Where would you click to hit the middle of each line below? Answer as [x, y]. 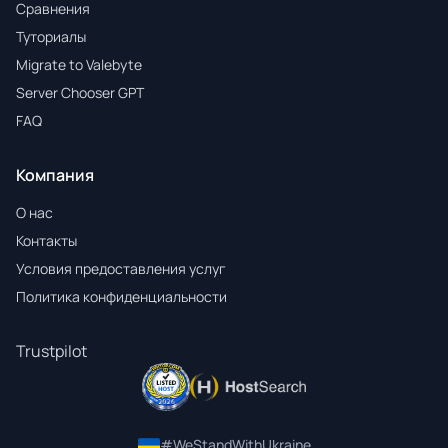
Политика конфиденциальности [121, 296]
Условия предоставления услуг [121, 268]
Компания [55, 175]
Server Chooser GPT [80, 92]
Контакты [46, 240]
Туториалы [51, 36]
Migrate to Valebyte [79, 64]
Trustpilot [51, 351]
